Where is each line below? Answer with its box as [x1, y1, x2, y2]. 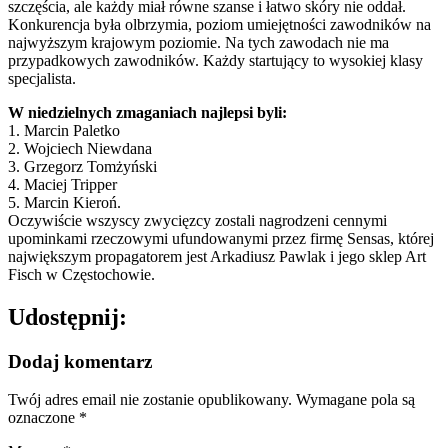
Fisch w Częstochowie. [8, 265, 155, 283]
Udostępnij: [8, 303, 127, 330]
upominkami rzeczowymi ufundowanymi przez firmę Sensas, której [8, 229, 434, 247]
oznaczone [8, 409, 79, 427]
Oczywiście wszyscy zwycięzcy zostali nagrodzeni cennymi [8, 211, 387, 229]
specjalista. [8, 69, 80, 87]
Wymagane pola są [296, 391, 415, 409]
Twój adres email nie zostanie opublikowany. [8, 391, 292, 409]
